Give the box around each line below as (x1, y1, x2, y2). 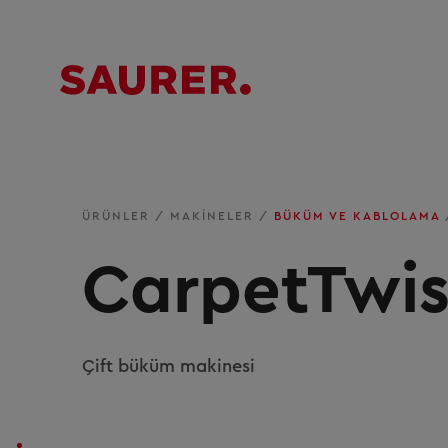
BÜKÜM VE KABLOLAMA (274, 210, 445, 222)
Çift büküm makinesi (82, 357, 255, 375)
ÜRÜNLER (82, 210, 155, 222)
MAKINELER (170, 210, 259, 222)
